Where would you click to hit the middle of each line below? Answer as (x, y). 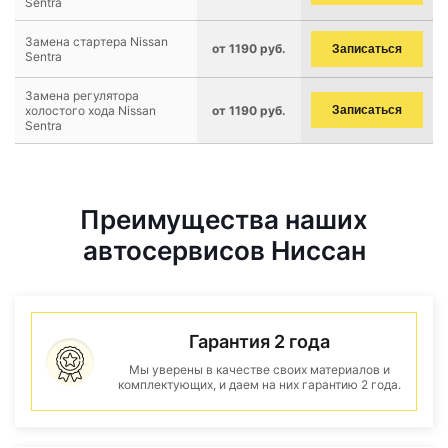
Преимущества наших (224, 219)
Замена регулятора (82, 95)
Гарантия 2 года (259, 341)
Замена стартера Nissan (96, 41)
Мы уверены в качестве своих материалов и (259, 369)
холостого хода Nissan (90, 110)
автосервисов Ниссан (224, 250)
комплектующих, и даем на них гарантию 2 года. (259, 384)
